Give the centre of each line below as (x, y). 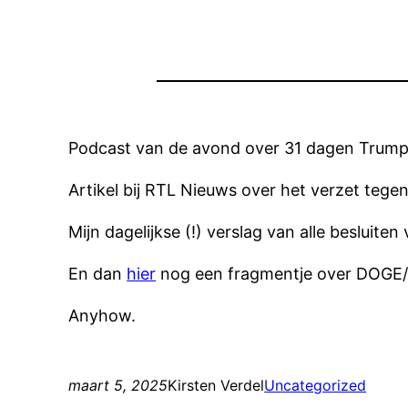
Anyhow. (102, 316)
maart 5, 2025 (118, 385)
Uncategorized (316, 385)
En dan (98, 274)
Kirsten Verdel (216, 385)
